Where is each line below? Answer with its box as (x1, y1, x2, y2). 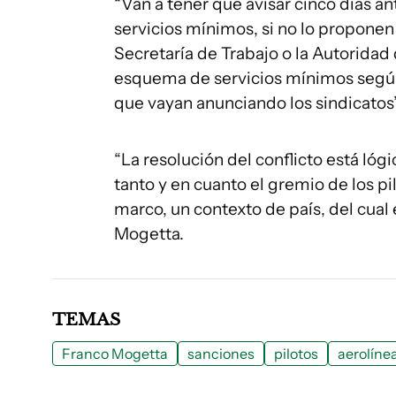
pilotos (274, 345, 318, 362)
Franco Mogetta (62, 345, 168, 362)
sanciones (187, 345, 255, 362)
